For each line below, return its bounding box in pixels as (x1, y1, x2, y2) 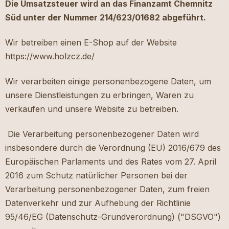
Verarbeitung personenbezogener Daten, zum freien (5, 184, 210, 195)
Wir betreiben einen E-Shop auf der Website (5, 37, 177, 48)
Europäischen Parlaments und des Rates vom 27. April (5, 156, 216, 167)
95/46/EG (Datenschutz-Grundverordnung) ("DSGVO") (5, 212, 221, 222)
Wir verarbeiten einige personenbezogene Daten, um (5, 76, 211, 87)
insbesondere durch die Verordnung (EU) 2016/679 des (5, 143, 221, 153)
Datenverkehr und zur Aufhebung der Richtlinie (5, 198, 191, 209)
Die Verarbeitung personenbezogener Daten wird (5, 129, 199, 140)
